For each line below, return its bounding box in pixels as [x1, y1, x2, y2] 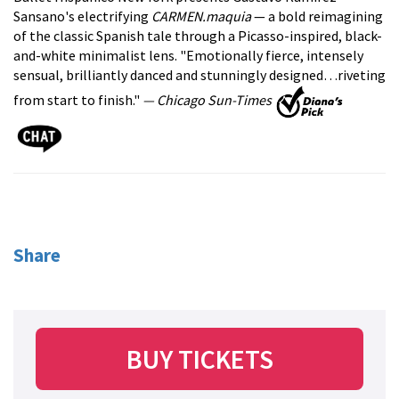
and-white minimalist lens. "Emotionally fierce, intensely [13, 46, 363, 64]
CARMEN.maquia [151, 7, 251, 25]
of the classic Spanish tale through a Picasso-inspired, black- [13, 27, 382, 45]
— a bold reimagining [251, 7, 383, 25]
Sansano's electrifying [13, 7, 151, 25]
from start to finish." [13, 91, 140, 110]
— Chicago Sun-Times [140, 91, 272, 110]
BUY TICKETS [126, 342, 273, 377]
